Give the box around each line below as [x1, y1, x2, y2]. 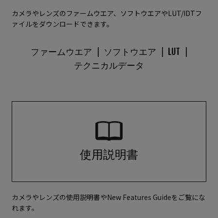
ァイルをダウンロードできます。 [12, 19, 113, 29]
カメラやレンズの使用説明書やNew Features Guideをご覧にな [12, 192, 205, 202]
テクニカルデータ [74, 60, 144, 71]
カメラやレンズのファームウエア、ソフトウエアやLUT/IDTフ [12, 8, 202, 18]
